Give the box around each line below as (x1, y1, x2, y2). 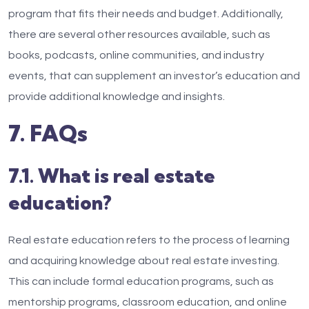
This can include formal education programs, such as (8, 276, 274, 287)
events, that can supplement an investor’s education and (8, 70, 300, 81)
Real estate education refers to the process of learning (8, 235, 290, 246)
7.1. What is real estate (8, 163, 215, 188)
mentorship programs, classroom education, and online (8, 297, 287, 308)
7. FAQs (8, 119, 88, 147)
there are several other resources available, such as (8, 29, 270, 40)
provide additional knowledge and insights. (8, 91, 225, 102)
